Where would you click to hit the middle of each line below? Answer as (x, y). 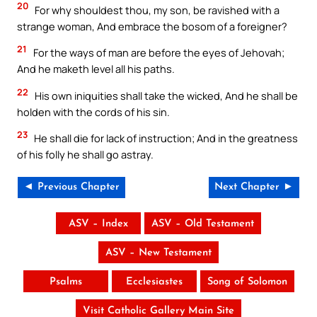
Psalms (65, 282)
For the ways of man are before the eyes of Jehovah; (158, 53)
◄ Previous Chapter (71, 188)
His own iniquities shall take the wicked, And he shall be (165, 95)
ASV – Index (98, 224)
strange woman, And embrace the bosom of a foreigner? (152, 26)
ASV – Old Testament (203, 224)
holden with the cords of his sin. (93, 111)
